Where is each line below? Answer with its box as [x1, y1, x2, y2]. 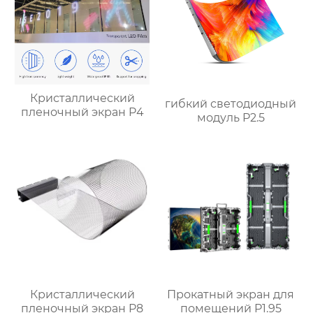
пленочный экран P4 [20, 105, 144, 119]
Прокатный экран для [167, 288, 295, 302]
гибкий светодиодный [165, 97, 297, 111]
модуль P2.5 [196, 111, 265, 125]
